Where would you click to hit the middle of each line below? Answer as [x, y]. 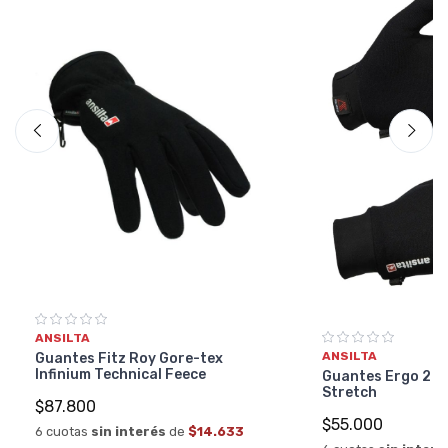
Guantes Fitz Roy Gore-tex [128, 359]
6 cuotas [62, 432]
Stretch [349, 393]
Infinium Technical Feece [120, 375]
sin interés [128, 432]
